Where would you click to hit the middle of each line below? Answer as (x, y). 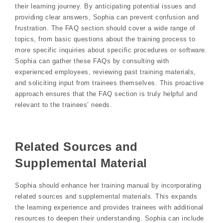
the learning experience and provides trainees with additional (109, 207)
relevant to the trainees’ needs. (63, 105)
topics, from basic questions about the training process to (105, 39)
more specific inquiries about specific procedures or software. (111, 50)
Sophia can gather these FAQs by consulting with (92, 61)
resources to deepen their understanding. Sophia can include (110, 218)
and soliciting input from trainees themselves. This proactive (110, 83)
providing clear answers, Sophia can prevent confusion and (107, 17)
